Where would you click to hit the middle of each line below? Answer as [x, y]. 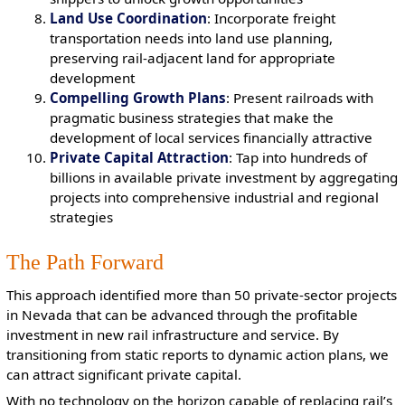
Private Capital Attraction [140, 158]
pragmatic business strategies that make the [192, 118]
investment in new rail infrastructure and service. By [172, 334]
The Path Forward [85, 261]
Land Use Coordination [129, 19]
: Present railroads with [300, 98]
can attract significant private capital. [123, 374]
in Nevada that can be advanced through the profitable [182, 314]
